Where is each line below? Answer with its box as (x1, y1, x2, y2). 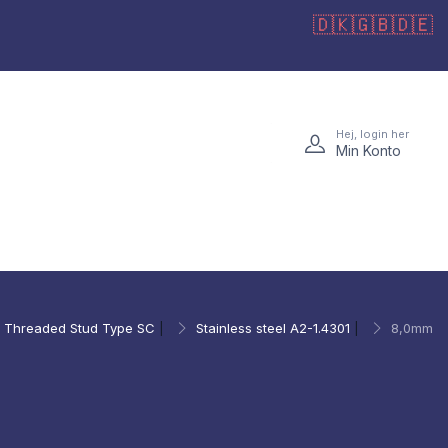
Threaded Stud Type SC (4, 320, 155, 336)
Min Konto (336, 141, 401, 159)
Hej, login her (336, 126, 409, 141)
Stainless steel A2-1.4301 (196, 320, 350, 336)
